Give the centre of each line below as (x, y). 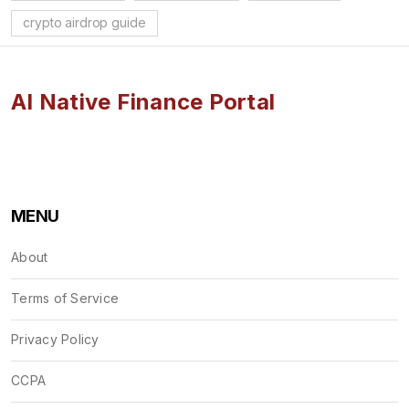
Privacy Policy (55, 339)
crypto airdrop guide (84, 22)
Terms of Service (65, 298)
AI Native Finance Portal (143, 101)
